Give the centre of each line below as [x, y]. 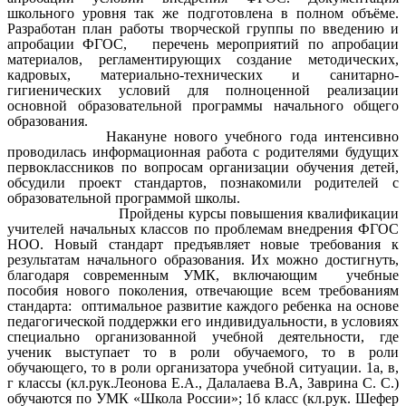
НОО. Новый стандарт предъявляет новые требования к [203, 245]
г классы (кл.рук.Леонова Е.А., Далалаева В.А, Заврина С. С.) [203, 383]
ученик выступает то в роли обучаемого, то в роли [203, 353]
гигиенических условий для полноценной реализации [203, 91]
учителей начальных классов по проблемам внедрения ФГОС [203, 229]
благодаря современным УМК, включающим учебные [203, 275]
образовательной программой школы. [124, 198]
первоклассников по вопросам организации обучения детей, [203, 168]
